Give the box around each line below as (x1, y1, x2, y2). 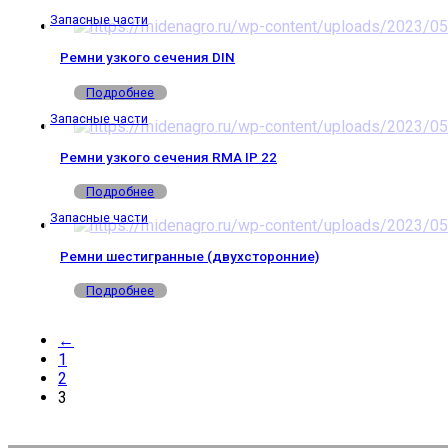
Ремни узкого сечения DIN (60, 49, 235, 66)
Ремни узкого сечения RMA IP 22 (60, 148, 277, 165)
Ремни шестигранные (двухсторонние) (60, 247, 319, 264)
